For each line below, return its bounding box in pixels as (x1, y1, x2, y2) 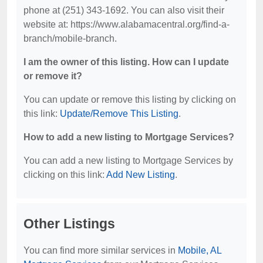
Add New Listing (106, 170, 175, 180)
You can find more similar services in (23, 245, 178, 255)
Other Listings (23, 216, 115, 231)
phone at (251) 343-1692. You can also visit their (23, 5, 224, 15)
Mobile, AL (178, 245, 221, 255)
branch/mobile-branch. (23, 33, 117, 43)
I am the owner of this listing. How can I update (23, 57, 229, 67)
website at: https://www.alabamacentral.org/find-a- (23, 19, 230, 29)
